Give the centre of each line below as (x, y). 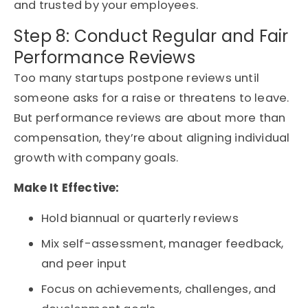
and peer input (84, 264)
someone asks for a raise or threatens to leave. (152, 98)
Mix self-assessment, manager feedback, (163, 244)
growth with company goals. (96, 158)
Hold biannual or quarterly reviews (140, 219)
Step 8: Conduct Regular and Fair (151, 36)
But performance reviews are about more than (150, 118)
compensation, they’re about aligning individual (152, 138)
